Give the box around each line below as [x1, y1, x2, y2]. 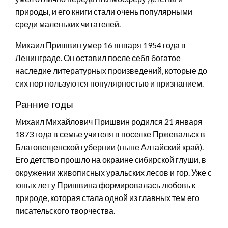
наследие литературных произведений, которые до [15, 65, 207, 75]
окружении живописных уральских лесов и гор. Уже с [15, 167, 212, 177]
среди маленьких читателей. [15, 19, 121, 29]
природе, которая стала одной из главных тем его [15, 192, 199, 203]
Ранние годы [15, 98, 73, 110]
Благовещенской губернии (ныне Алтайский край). [15, 141, 204, 152]
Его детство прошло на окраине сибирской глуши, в [15, 154, 206, 164]
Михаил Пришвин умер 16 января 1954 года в [15, 40, 186, 50]
